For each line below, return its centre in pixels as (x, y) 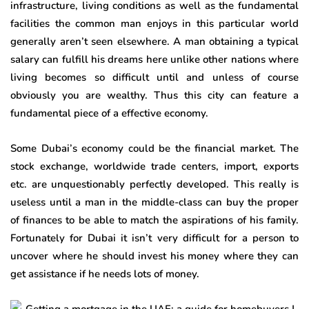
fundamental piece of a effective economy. (109, 113)
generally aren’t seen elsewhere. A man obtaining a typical (154, 42)
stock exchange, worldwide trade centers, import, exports (154, 167)
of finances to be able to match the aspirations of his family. (154, 220)
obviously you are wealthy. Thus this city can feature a (154, 96)
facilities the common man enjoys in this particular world (154, 24)
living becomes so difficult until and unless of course (154, 78)
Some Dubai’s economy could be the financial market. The (154, 149)
